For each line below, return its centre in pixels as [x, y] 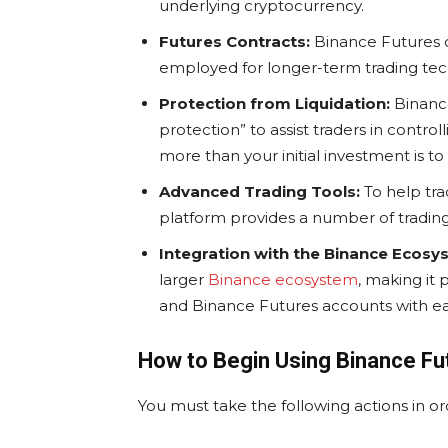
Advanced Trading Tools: [259, 192]
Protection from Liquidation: [274, 104]
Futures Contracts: [234, 42]
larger [183, 280]
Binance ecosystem [283, 280]
